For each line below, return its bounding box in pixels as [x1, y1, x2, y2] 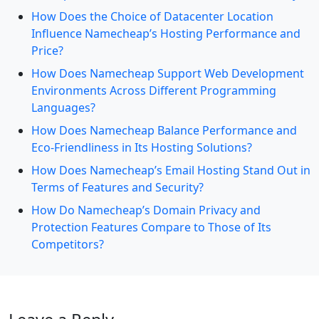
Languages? [31, 100, 95, 115]
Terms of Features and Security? [31, 179, 204, 195]
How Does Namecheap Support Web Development [31, 66, 304, 81]
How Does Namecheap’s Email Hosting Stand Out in [31, 162, 310, 178]
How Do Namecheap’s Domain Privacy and [31, 202, 261, 218]
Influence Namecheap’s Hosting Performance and [31, 26, 300, 41]
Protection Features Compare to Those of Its [31, 219, 271, 235]
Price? [31, 43, 63, 58]
